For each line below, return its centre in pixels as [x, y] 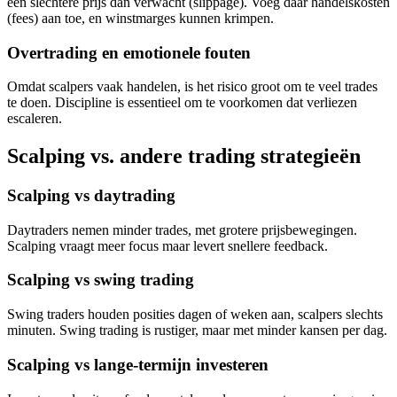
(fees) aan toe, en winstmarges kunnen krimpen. [140, 18]
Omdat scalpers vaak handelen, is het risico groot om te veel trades [192, 87]
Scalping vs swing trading [101, 280]
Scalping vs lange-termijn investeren [138, 364]
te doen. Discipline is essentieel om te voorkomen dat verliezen [182, 103]
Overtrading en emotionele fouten [129, 52]
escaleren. [35, 119]
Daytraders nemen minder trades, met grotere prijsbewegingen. [182, 230]
